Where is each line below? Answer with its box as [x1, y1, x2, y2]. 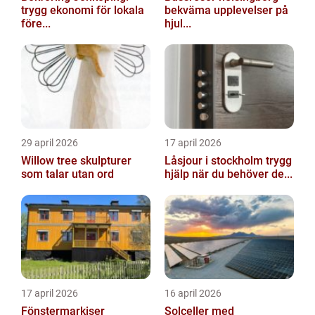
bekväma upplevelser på [165, 4, 288, 17]
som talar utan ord [21, 167, 114, 181]
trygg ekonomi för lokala [21, 4, 144, 17]
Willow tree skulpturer [21, 154, 80, 167]
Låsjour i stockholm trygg [165, 154, 266, 167]
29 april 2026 [21, 137, 78, 148]
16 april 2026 [165, 288, 221, 299]
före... [21, 17, 51, 30]
